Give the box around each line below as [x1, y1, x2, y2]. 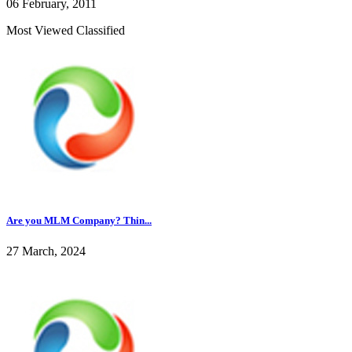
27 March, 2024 [6, 244, 86, 258]
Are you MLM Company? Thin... [6, 214, 152, 226]
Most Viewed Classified [6, 23, 125, 37]
